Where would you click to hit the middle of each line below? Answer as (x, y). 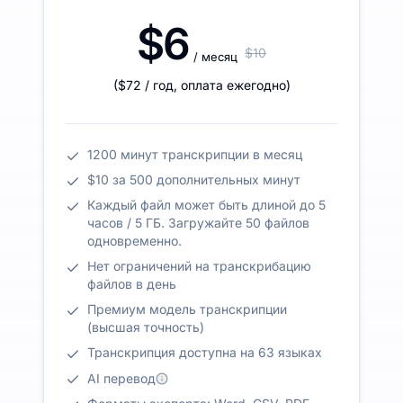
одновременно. (134, 240)
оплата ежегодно (233, 85)
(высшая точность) (146, 327)
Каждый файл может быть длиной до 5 (206, 204)
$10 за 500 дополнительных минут (194, 179)
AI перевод (121, 379)
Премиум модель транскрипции (187, 309)
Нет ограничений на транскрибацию (199, 265)
